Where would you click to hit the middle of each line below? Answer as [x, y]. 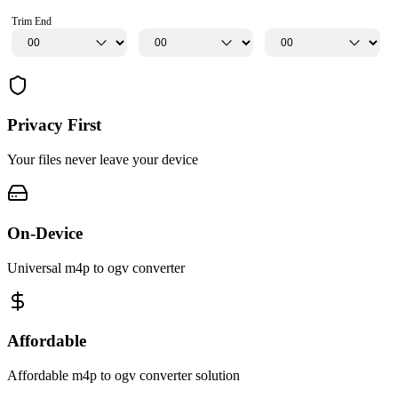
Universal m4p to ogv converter [96, 267]
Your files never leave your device [103, 160]
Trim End [32, 21]
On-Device [45, 233]
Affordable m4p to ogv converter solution [123, 375]
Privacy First [54, 125]
